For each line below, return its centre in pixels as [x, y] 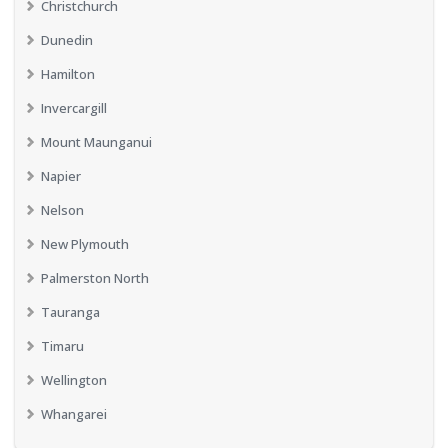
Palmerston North [95, 278]
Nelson [62, 210]
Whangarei [74, 414]
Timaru [62, 346]
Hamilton [68, 74]
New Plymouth [85, 244]
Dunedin [67, 40]
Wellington [74, 380]
